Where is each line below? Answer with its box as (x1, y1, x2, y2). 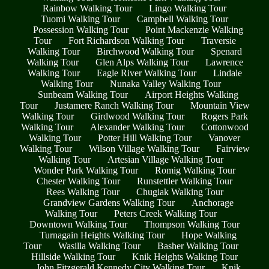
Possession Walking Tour (33, 25, 128, 35)
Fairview (216, 144, 250, 154)
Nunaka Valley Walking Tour (110, 79, 221, 89)
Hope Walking (181, 230, 237, 241)
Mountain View (190, 100, 250, 111)
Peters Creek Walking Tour (114, 208, 217, 219)
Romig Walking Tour (155, 165, 235, 176)
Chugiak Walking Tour (136, 187, 223, 198)
